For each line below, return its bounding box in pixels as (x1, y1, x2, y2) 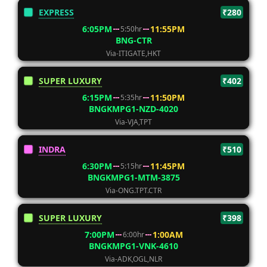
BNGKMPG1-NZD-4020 (89, 103, 178, 114)
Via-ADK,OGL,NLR (105, 254, 162, 264)
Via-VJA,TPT (115, 117, 152, 127)
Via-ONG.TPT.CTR (105, 185, 162, 195)
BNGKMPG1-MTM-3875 (87, 172, 180, 183)
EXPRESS (39, 7, 74, 18)
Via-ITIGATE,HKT (106, 48, 161, 58)
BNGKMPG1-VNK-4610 (89, 240, 178, 252)
